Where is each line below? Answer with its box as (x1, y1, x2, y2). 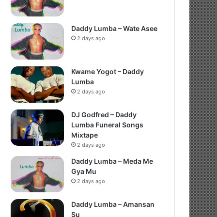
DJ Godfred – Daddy (71, 110, 137, 119)
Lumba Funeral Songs (71, 121, 144, 129)
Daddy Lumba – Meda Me (71, 157, 154, 165)
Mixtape (71, 131, 98, 139)
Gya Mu (71, 167, 97, 175)
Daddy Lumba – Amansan (71, 200, 155, 208)
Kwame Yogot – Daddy (71, 67, 144, 76)
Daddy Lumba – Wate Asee (71, 24, 158, 32)
